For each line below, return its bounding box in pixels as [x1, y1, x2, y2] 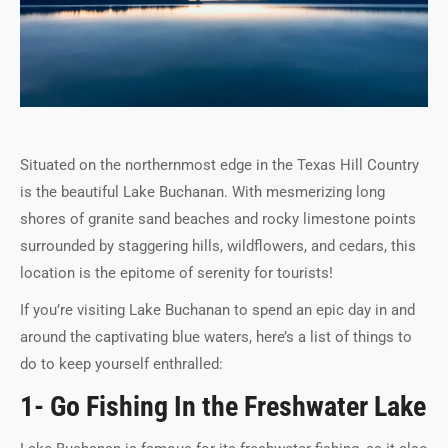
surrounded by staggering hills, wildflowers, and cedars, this [20, 237, 416, 255]
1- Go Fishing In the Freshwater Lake [20, 390, 426, 423]
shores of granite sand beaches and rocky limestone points [20, 210, 416, 228]
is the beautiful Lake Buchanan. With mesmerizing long [20, 183, 385, 201]
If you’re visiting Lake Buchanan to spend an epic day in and [20, 301, 415, 319]
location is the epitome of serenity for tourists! [20, 264, 333, 282]
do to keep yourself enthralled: [20, 355, 223, 373]
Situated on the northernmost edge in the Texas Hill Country [20, 156, 419, 174]
